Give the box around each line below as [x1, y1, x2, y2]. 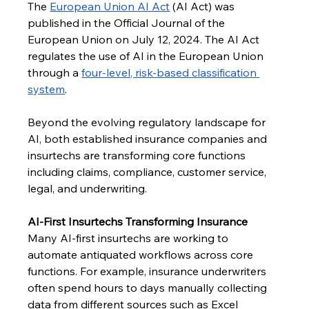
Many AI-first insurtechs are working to [28, 230, 232, 245]
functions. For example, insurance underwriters [28, 263, 270, 278]
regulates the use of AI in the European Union [28, 48, 267, 63]
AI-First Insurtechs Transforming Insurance [28, 214, 248, 228]
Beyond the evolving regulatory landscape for [28, 114, 269, 129]
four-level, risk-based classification [81, 65, 260, 79]
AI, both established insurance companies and [28, 131, 270, 146]
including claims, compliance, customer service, [28, 164, 270, 179]
